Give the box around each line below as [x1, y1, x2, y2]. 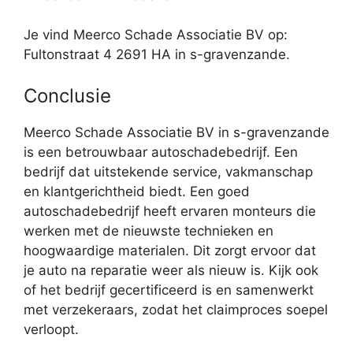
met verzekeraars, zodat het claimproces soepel [24, 301, 328, 318]
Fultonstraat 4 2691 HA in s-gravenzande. [24, 46, 290, 63]
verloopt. [24, 321, 79, 337]
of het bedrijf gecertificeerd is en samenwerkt [24, 281, 314, 298]
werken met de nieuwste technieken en [24, 222, 273, 239]
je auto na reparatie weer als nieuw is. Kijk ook [24, 262, 318, 278]
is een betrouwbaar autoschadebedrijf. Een [24, 143, 298, 160]
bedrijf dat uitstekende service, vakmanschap [24, 163, 313, 180]
